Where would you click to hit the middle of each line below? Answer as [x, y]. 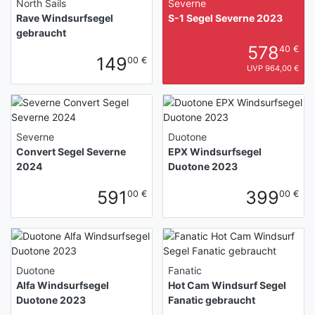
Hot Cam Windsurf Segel [227, 285]
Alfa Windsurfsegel [63, 285]
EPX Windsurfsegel [215, 151]
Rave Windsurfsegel [65, 18]
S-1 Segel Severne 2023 [225, 18]
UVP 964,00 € [273, 68]
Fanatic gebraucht [212, 300]
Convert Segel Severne [71, 151]
